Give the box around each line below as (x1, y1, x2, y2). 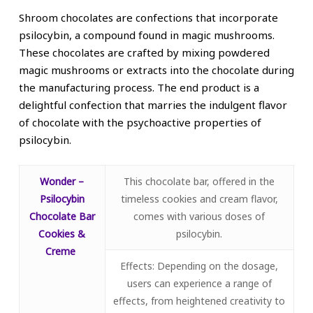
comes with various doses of (133, 209, 265, 223)
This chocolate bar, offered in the (124, 174, 275, 188)
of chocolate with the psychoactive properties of (18, 115, 261, 130)
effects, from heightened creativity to (113, 293, 286, 307)
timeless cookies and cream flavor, (120, 191, 278, 205)
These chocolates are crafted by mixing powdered (18, 45, 270, 60)
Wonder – (40, 174, 85, 188)
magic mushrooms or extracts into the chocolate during (18, 63, 294, 78)
